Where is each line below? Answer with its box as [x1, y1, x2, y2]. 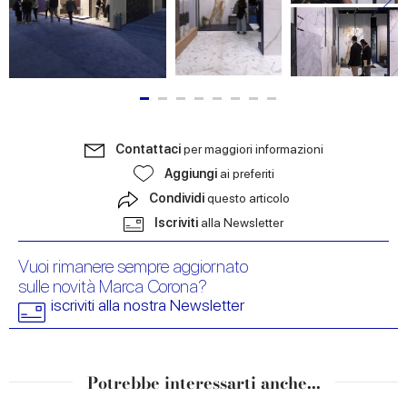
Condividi [148, 191, 207, 206]
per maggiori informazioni [183, 142, 323, 157]
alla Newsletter [201, 215, 283, 231]
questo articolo [206, 191, 290, 206]
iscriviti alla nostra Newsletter [51, 295, 244, 315]
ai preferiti [219, 166, 274, 182]
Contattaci [114, 142, 184, 157]
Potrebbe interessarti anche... [86, 371, 321, 396]
